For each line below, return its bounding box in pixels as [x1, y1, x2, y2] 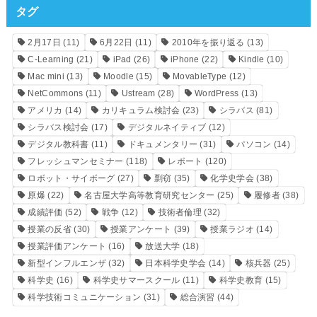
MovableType [173, 71, 227, 82]
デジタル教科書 [28, 139, 89, 150]
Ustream [121, 88, 156, 99]
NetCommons [28, 88, 83, 99]
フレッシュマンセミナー [28, 156, 124, 167]
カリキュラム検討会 [101, 105, 180, 116]
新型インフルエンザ [28, 258, 107, 269]
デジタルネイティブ [127, 122, 207, 133]
